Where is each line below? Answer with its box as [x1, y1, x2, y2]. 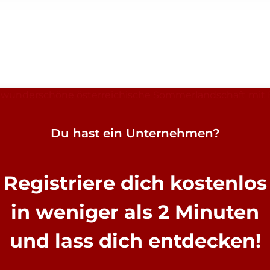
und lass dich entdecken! [9, 228, 261, 253]
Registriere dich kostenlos [3, 171, 267, 195]
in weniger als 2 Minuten [11, 199, 259, 224]
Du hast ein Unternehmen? [50, 126, 220, 141]
